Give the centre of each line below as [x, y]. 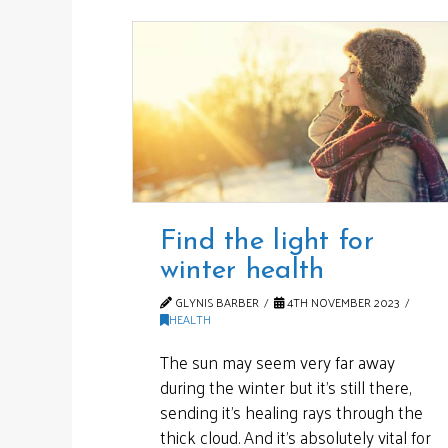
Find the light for [266, 242]
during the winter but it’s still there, [285, 386]
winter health [242, 271]
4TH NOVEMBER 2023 [342, 302]
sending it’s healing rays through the [291, 411]
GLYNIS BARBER [215, 302]
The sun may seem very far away [277, 361]
